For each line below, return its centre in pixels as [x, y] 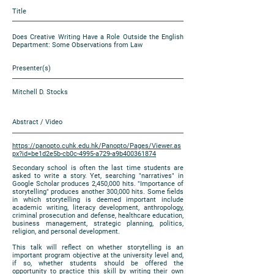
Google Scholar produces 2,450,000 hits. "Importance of [98, 184]
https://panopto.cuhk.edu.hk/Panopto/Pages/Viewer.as [97, 146]
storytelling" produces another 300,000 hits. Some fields [98, 192]
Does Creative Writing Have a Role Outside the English [98, 37]
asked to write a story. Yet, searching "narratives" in [98, 176]
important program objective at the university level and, [98, 255]
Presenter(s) [31, 68]
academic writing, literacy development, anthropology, [98, 208]
